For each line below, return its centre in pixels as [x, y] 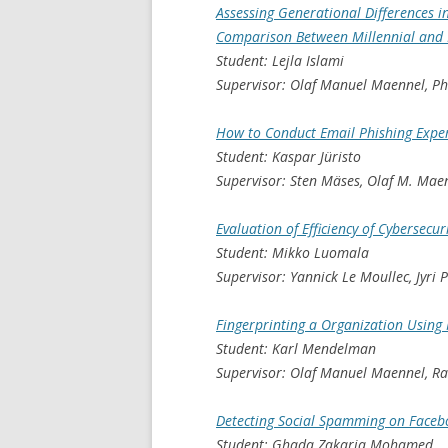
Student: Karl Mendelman [296, 348]
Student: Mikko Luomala [292, 252]
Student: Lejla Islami [280, 60]
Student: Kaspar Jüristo [288, 156]
